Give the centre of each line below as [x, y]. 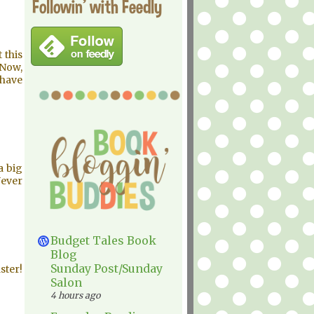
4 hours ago [75, 295]
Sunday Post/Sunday [107, 268]
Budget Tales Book [103, 240]
